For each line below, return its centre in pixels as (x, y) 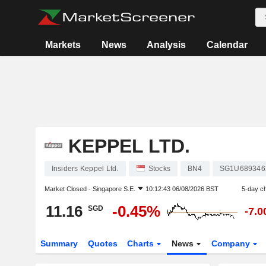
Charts (142, 243)
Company (232, 243)
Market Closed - (68, 189)
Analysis (167, 45)
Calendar (227, 45)
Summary (59, 243)
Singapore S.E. (114, 189)
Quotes (102, 243)
